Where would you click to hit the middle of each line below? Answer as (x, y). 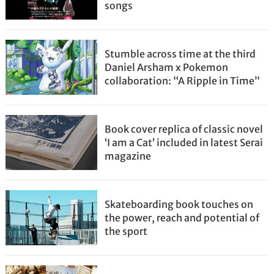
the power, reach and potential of (182, 218)
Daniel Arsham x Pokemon (167, 67)
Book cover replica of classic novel (184, 129)
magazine (128, 156)
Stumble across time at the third (180, 54)
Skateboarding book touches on (179, 204)
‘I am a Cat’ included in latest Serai (184, 143)
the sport (126, 231)
